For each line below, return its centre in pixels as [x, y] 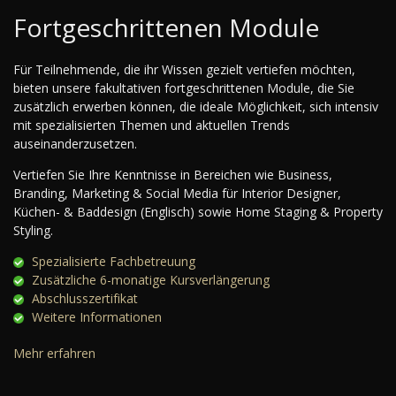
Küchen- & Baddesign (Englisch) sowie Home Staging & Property [198, 212]
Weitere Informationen [95, 317]
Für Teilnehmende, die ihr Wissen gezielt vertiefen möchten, [184, 70]
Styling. [33, 231]
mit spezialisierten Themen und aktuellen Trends [152, 126]
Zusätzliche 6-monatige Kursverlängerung [149, 280]
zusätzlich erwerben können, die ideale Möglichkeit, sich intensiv [196, 107]
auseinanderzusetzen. [75, 144]
